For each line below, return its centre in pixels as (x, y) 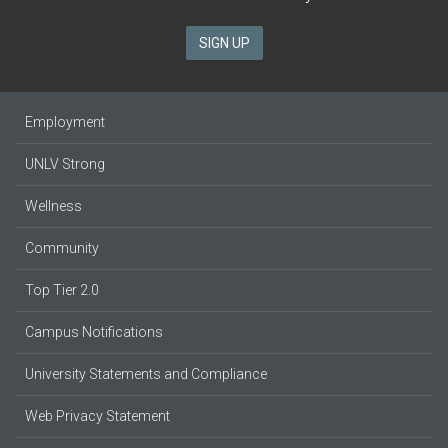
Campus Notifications (94, 331)
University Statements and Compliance (146, 373)
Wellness (53, 205)
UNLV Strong (65, 163)
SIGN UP (224, 42)
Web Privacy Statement (97, 415)
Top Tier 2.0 (62, 289)
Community (62, 247)
